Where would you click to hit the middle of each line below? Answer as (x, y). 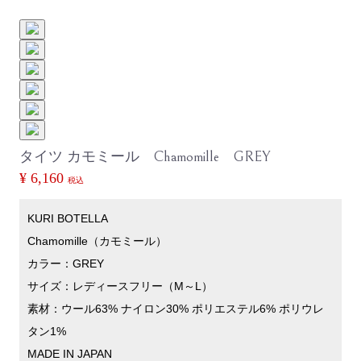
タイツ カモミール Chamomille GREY (145, 157)
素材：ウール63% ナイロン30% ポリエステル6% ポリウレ (176, 309)
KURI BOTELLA (68, 218)
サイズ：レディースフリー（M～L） (120, 286)
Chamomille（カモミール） (97, 241)
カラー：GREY (66, 263)
